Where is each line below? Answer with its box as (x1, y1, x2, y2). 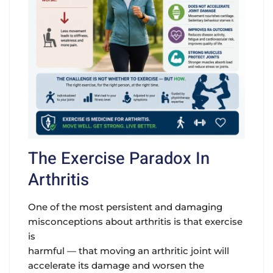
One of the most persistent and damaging (28, 201, 222, 213)
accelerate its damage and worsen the (28, 260, 204, 272)
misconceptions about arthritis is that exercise (28, 216, 243, 228)
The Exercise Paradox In (28, 146, 210, 172)
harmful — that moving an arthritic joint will (28, 245, 229, 257)
